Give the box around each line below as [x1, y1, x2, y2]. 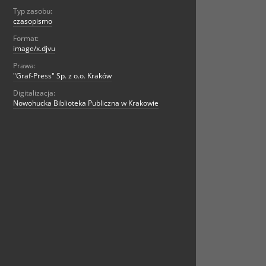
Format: [13, 33, 39, 44]
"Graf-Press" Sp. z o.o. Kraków [13, 71, 112, 81]
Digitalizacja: [13, 88, 55, 99]
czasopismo [13, 16, 52, 27]
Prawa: [13, 61, 36, 71]
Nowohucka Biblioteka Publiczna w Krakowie [13, 98, 159, 109]
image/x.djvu [13, 43, 55, 54]
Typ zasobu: [13, 6, 52, 17]
